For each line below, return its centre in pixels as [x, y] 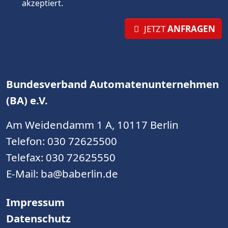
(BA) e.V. [27, 100]
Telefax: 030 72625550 [61, 157]
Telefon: [27, 141]
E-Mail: [23, 174]
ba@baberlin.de [79, 174]
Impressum [35, 202]
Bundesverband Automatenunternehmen [112, 84]
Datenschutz [38, 218]
